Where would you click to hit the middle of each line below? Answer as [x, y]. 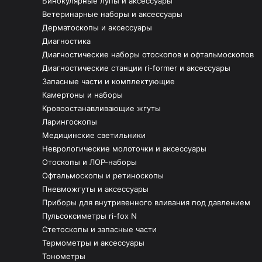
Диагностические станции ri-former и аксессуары [136, 68]
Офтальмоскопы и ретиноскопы [103, 176]
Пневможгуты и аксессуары [95, 189]
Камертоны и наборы [82, 95]
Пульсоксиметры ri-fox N [89, 216]
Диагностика [66, 41]
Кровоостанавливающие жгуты [101, 108]
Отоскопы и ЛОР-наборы [89, 162]
